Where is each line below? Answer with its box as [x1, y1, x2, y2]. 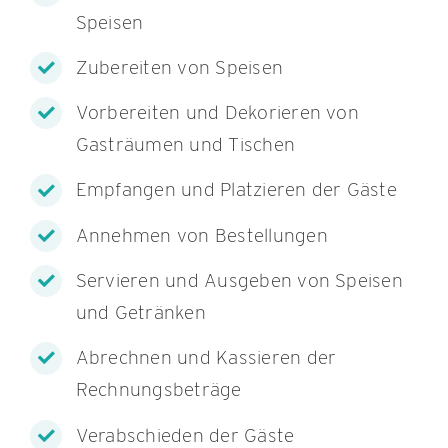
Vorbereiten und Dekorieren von [75, 101, 359, 125]
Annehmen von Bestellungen [75, 223, 328, 247]
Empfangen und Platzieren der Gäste [75, 178, 397, 202]
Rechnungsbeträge [75, 378, 242, 402]
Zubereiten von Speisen [75, 55, 284, 79]
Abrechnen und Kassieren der [75, 346, 337, 370]
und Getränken [75, 300, 206, 324]
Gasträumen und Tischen [75, 133, 296, 157]
